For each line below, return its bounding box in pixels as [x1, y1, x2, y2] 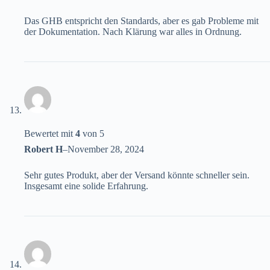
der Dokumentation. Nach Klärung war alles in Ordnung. [24, 27, 242, 37]
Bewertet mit [24, 128, 75, 139]
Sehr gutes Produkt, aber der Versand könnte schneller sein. [24, 170, 250, 181]
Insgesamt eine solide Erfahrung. [24, 181, 148, 192]
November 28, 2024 [67, 144, 144, 155]
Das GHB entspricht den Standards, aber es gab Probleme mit [24, 16, 259, 27]
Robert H [24, 144, 63, 155]
